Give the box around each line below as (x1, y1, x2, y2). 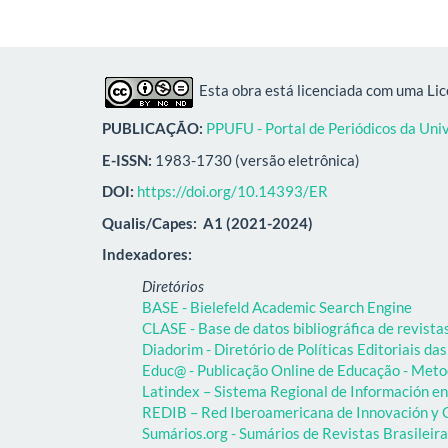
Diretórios (142, 276, 204, 295)
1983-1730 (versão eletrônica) (152, 150, 360, 169)
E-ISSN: (102, 150, 152, 169)
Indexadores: (102, 245, 198, 263)
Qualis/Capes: (102, 213, 197, 232)
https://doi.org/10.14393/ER (137, 182, 328, 200)
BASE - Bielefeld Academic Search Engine (142, 297, 412, 316)
